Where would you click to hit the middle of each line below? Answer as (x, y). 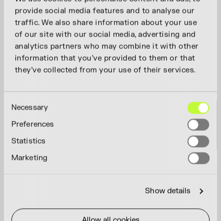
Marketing (29, 158)
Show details (168, 191)
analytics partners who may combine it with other (107, 46)
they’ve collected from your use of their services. (105, 70)
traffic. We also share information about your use (106, 23)
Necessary (30, 108)
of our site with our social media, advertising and (105, 35)
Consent (18, 105)
